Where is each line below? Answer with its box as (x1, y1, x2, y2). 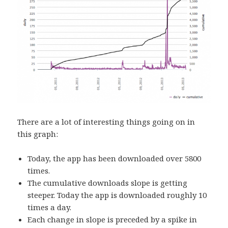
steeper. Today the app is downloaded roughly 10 (27, 190, 207, 201)
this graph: (17, 129, 59, 139)
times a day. (27, 202, 72, 213)
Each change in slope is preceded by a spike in (27, 214, 197, 225)
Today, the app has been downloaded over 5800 (27, 153, 202, 164)
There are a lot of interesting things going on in (17, 117, 195, 127)
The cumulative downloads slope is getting (27, 178, 188, 188)
